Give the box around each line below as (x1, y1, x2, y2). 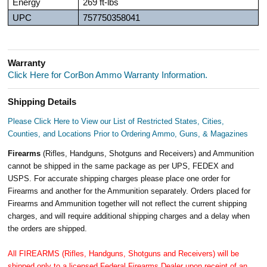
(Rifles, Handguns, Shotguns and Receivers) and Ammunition (43, 148, 254, 158)
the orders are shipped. (8, 223, 88, 233)
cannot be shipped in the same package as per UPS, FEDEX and (8, 161, 234, 170)
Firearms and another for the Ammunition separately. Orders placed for (8, 186, 251, 195)
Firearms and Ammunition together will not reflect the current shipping (8, 198, 247, 208)
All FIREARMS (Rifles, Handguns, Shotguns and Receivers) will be (8, 249, 240, 258)
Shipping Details (8, 97, 77, 107)
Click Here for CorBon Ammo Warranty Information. (8, 70, 208, 80)
